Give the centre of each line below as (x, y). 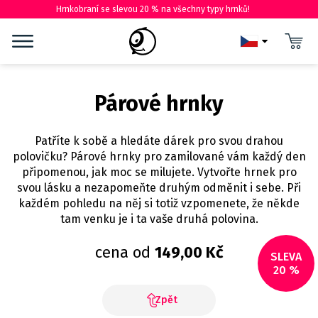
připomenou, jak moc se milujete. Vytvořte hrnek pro (159, 172)
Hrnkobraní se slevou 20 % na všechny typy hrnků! (153, 9)
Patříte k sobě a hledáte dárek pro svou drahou (159, 141)
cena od (125, 252)
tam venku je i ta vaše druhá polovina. (159, 219)
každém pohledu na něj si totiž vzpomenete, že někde (159, 203)
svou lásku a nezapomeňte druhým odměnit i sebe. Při (159, 188)
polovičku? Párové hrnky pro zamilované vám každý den (159, 157)
